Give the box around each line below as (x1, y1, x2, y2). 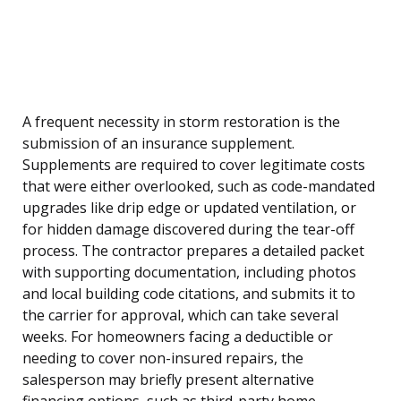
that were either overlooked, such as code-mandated (22, 176, 375, 197)
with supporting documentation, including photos (22, 262, 356, 283)
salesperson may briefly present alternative (22, 370, 314, 390)
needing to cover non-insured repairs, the (22, 348, 303, 369)
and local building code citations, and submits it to (22, 284, 355, 304)
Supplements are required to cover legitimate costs (22, 155, 365, 175)
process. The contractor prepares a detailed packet (22, 241, 364, 261)
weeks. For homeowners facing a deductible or (22, 327, 333, 347)
